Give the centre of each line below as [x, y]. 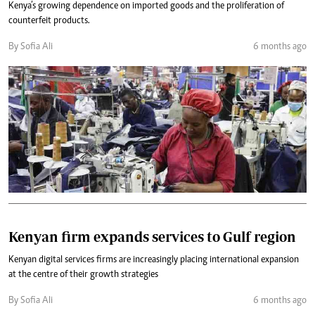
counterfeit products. [49, 21]
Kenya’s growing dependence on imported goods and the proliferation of [146, 6]
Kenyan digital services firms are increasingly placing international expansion [154, 260]
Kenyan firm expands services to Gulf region [152, 237]
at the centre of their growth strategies [83, 275]
